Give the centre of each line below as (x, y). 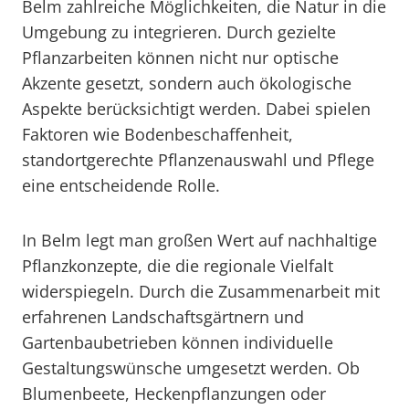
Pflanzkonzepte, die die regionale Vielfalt (178, 266)
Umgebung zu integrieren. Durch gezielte (179, 32)
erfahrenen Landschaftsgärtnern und (163, 317)
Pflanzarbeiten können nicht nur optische (180, 58)
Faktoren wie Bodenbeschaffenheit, (157, 134)
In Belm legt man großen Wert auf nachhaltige (199, 240)
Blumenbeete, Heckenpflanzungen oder (174, 393)
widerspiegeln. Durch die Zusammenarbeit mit (201, 291)
